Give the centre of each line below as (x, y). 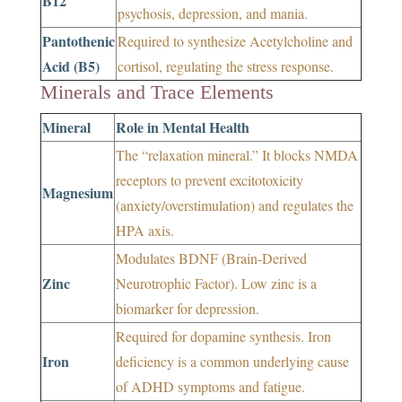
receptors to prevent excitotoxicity (209, 180)
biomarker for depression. (187, 309)
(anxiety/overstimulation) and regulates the (234, 205)
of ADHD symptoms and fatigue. (210, 387)
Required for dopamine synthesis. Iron (223, 336)
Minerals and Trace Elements (157, 92)
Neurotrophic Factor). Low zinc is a (216, 284)
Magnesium (77, 193)
